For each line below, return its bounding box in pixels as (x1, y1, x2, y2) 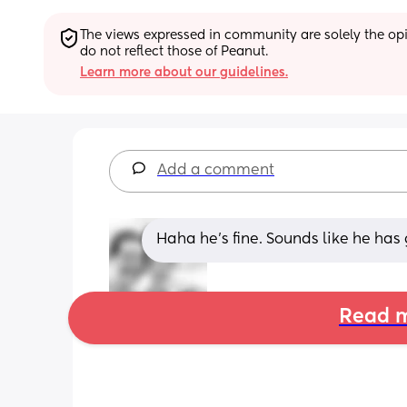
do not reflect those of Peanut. (80, 45, 268, 58)
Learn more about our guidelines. (80, 65, 288, 79)
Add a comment (157, 163, 274, 178)
